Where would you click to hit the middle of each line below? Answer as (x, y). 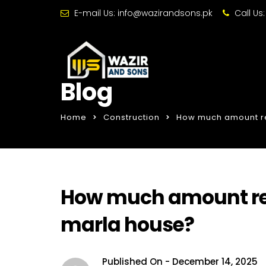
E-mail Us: (95, 13)
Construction (132, 117)
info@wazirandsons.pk (165, 13)
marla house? (127, 225)
